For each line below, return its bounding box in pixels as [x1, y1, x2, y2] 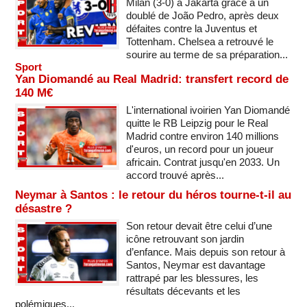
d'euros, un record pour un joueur [125, 143, 273, 155]
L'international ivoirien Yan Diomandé [125, 103, 290, 116]
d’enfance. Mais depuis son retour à [125, 245, 285, 258]
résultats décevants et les [125, 284, 241, 297]
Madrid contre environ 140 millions [125, 130, 279, 142]
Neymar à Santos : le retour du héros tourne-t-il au [15, 188, 291, 201]
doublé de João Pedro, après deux [125, 9, 279, 21]
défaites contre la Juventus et [125, 22, 257, 34]
